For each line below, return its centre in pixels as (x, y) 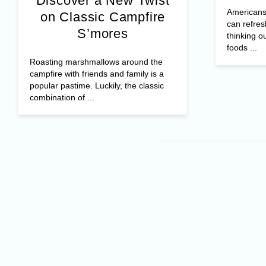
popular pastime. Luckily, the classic (96, 85)
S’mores (103, 33)
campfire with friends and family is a (96, 73)
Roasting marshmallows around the (96, 61)
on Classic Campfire (103, 17)
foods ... (242, 47)
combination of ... (62, 97)
